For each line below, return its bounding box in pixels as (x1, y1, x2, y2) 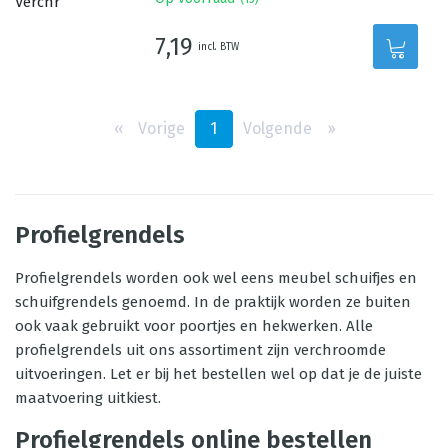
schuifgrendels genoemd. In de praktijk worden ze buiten (15, 293, 411, 311)
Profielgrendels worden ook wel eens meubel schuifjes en (15, 269, 417, 287)
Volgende (242, 119, 312, 138)
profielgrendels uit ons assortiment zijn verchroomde (15, 341, 386, 359)
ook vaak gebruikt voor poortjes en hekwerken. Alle (15, 317, 373, 335)
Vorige (137, 119, 185, 138)
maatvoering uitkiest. (15, 389, 161, 407)
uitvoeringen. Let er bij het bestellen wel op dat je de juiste (15, 365, 422, 383)
